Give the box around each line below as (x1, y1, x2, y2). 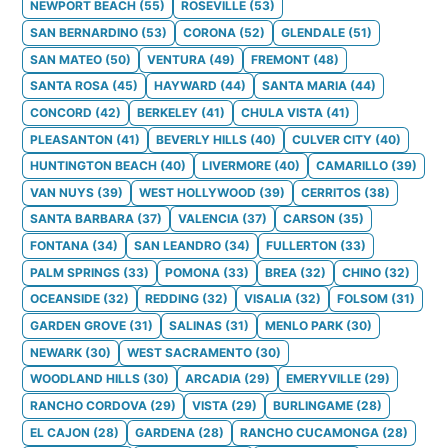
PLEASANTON (30, 131, 113, 147)
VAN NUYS (30, 184, 94, 200)
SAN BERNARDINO (30, 24, 138, 40)
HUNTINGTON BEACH (30, 158, 157, 174)
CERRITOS (301, 184, 361, 200)
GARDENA (135, 424, 195, 440)
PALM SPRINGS (30, 264, 120, 280)
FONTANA (30, 238, 89, 254)
